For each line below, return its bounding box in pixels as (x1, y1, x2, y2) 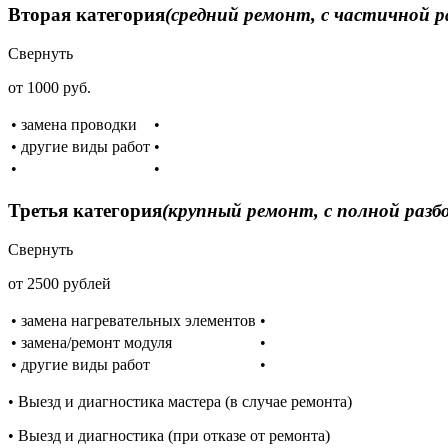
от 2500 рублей (8, 274, 111, 292)
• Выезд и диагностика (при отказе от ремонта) (8, 426, 330, 444)
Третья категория (8, 199, 162, 221)
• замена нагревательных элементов (11, 311, 256, 329)
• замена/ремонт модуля (11, 333, 172, 351)
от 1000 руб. (8, 79, 91, 97)
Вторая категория (8, 4, 165, 26)
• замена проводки (11, 116, 137, 134)
